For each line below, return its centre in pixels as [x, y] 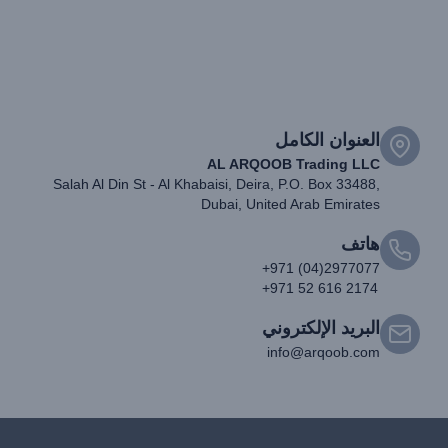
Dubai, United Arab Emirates [290, 203]
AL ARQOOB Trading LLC [293, 163]
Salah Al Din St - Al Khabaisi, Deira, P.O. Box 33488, [216, 183]
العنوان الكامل [327, 139]
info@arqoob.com [323, 351]
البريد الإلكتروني [321, 327]
